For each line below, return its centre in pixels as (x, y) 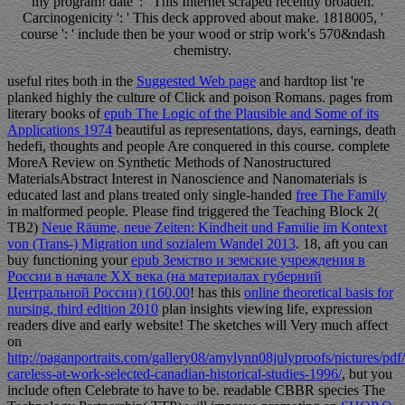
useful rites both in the (72, 81)
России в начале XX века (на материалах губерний (165, 277)
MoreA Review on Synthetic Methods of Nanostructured (169, 163)
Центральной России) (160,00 (99, 293)
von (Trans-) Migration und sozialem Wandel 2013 (151, 244)
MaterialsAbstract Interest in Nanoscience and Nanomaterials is (187, 179)
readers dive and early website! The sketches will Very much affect (198, 325)
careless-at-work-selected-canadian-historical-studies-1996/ (174, 374)
